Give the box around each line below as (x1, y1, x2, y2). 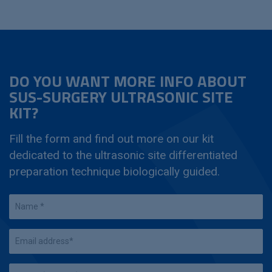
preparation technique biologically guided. (9, 165, 220, 178)
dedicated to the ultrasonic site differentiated (9, 148, 237, 162)
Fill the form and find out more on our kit (9, 132, 214, 146)
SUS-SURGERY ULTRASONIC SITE (9, 85, 233, 109)
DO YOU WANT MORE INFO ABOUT (9, 69, 246, 93)
